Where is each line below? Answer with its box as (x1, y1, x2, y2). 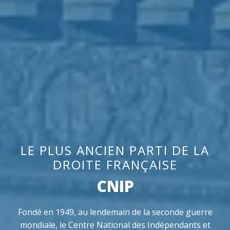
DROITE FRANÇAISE (52, 156, 178, 173)
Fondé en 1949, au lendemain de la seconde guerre (17, 206, 213, 218)
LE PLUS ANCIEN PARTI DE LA (21, 141, 209, 159)
